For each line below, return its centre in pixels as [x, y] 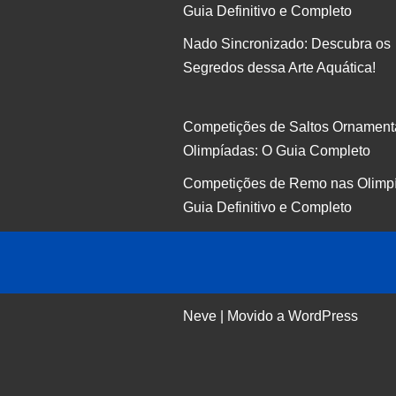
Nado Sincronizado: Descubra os [287, 44]
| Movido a [252, 316]
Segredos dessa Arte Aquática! [279, 68]
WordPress [323, 316]
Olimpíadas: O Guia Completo [277, 151]
